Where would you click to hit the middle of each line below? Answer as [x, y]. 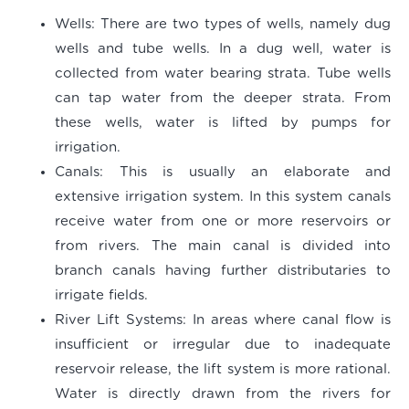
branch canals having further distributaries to [223, 271]
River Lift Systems [119, 320]
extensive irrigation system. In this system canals [223, 197]
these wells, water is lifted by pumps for [223, 123]
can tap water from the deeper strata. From [223, 99]
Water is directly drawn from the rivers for [223, 394]
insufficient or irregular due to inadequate [223, 345]
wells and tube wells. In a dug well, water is [223, 49]
